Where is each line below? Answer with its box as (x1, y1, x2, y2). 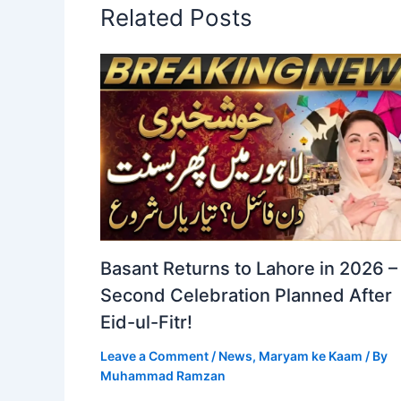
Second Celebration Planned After (100, 284, 392, 306)
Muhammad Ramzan (100, 367, 226, 383)
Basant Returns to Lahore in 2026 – (100, 257, 397, 279)
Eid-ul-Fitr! (100, 311, 192, 333)
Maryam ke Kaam (259, 347, 363, 363)
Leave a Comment (100, 347, 209, 363)
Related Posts (100, 3, 252, 31)
